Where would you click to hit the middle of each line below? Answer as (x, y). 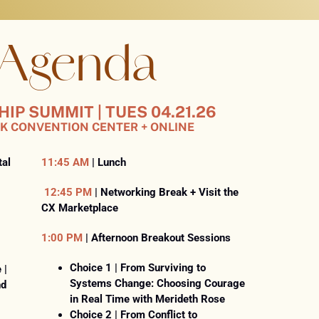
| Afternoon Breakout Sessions (157, 238)
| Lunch (108, 163)
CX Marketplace (80, 208)
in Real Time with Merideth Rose (148, 299)
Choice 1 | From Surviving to (138, 268)
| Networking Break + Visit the (166, 193)
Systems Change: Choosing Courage (158, 284)
